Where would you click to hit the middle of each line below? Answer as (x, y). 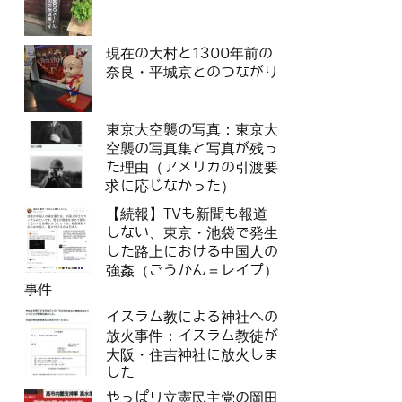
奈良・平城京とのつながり (192, 73)
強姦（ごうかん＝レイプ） (192, 271)
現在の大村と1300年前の (189, 54)
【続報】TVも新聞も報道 (187, 214)
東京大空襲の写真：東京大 (192, 130)
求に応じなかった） (170, 187)
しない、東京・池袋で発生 (192, 233)
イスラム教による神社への (192, 318)
